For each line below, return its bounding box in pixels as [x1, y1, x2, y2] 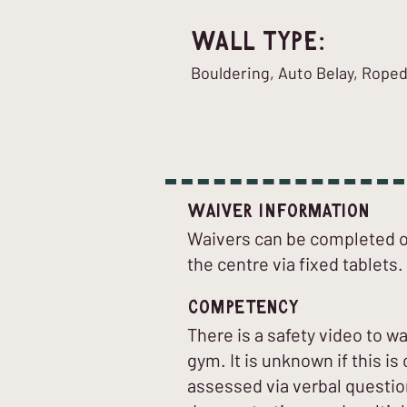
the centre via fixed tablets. [187, 253, 403, 274]
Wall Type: [191, 29, 325, 55]
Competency [187, 298, 299, 317]
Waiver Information [187, 202, 370, 221]
